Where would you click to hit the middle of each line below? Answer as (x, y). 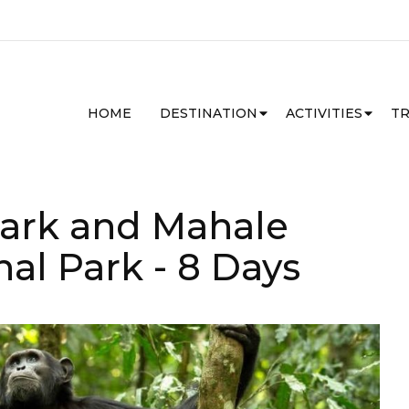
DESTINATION (209, 113)
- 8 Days (227, 267)
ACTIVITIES (324, 113)
